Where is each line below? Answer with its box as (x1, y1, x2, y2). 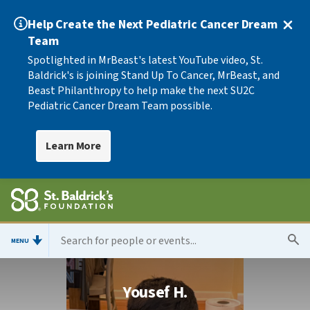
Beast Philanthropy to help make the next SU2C (28, 83, 255, 98)
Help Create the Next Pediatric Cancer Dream (28, 16, 277, 33)
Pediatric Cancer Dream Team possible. (28, 98, 212, 113)
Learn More (46, 138, 102, 154)
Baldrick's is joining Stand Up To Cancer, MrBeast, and (28, 68, 280, 83)
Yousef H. (122, 280, 188, 304)
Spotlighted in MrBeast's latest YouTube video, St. (28, 53, 263, 68)
